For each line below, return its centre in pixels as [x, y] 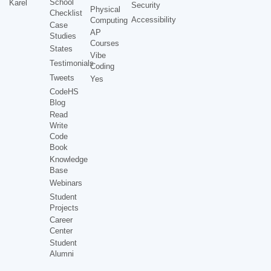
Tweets [62, 77]
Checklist [66, 13]
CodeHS [64, 91]
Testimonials [72, 63]
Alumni [62, 253]
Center [61, 230]
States [61, 48]
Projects [64, 207]
